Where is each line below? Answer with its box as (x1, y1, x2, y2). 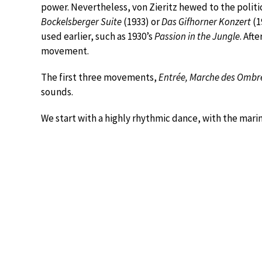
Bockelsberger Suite (41, 15, 122, 28)
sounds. (41, 85, 73, 98)
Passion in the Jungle (154, 30, 240, 43)
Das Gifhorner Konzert (161, 15, 251, 28)
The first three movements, (41, 71, 158, 84)
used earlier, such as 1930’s (41, 30, 154, 43)
